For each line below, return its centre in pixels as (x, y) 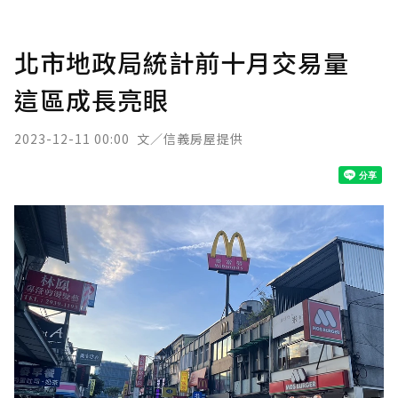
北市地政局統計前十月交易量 (195, 62)
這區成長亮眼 (92, 99)
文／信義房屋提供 (190, 139)
